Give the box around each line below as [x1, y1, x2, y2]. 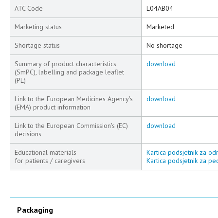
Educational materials [15, 148, 76, 157]
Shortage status [15, 41, 60, 50]
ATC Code [15, 4, 43, 13]
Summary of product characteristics [15, 59, 116, 68]
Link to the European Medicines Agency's [15, 94, 133, 103]
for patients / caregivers [15, 156, 85, 165]
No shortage [146, 41, 182, 50]
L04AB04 [146, 4, 173, 13]
